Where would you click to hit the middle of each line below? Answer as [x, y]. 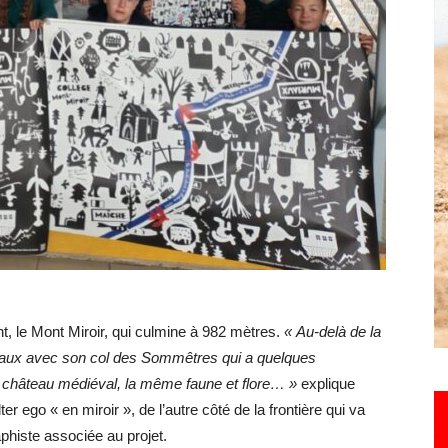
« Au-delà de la [332, 331]
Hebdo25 [252, 80]
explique [326, 383]
